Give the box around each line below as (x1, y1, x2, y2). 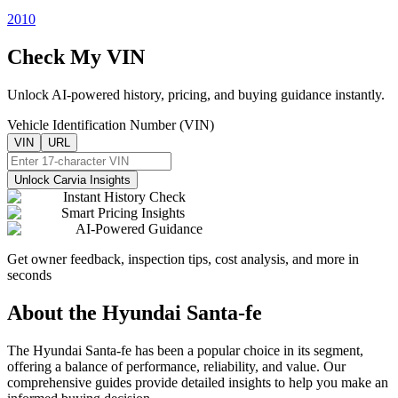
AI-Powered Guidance (76, 220, 203, 236)
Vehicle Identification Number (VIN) (7, 116, 214, 132)
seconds (7, 267, 52, 283)
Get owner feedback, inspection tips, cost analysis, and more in (7, 251, 359, 267)
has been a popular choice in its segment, (131, 342, 363, 358)
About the (7, 300, 102, 324)
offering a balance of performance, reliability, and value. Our (7, 358, 346, 374)
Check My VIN (7, 44, 145, 68)
